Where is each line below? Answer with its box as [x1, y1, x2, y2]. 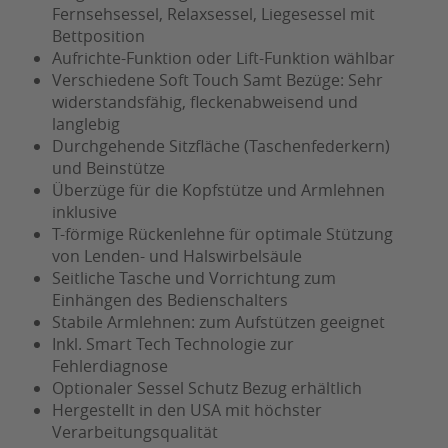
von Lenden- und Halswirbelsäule [52, 245, 302, 268]
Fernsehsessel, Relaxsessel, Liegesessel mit [52, 3, 375, 26]
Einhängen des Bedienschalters [52, 289, 288, 312]
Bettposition [52, 25, 145, 48]
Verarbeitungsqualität [52, 421, 218, 444]
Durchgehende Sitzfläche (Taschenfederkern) [52, 135, 390, 158]
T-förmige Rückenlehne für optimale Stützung [52, 223, 393, 246]
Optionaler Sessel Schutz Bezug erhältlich [52, 377, 362, 400]
